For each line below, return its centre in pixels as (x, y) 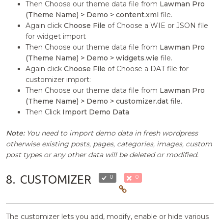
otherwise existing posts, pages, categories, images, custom (109, 144)
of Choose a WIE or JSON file (157, 25)
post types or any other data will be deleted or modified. (102, 154)
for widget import (56, 36)
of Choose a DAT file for (147, 69)
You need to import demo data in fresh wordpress (111, 133)
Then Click (44, 112)
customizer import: (58, 79)
